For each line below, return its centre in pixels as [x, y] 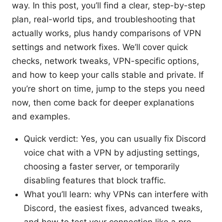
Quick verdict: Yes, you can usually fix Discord [115, 139]
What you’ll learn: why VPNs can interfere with [116, 194]
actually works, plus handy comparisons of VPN [107, 33]
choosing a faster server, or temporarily [102, 166]
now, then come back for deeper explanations [103, 102]
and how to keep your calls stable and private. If [108, 75]
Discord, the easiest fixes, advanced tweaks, [113, 208]
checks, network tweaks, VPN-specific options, [106, 61]
